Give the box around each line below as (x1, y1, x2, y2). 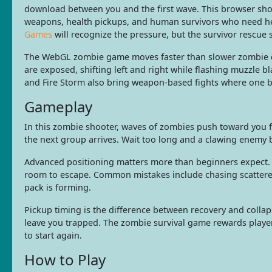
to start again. (24, 229, 82, 241)
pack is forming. (24, 181, 91, 193)
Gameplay (24, 96, 92, 117)
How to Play (24, 249, 106, 270)
